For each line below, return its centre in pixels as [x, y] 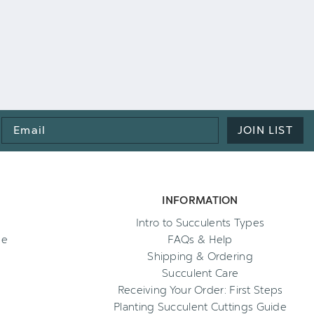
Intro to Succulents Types [200, 223]
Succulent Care [200, 274]
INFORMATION [200, 201]
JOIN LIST [265, 131]
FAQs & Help [200, 240]
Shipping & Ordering [200, 257]
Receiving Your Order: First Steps [200, 291]
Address [22, 141]
